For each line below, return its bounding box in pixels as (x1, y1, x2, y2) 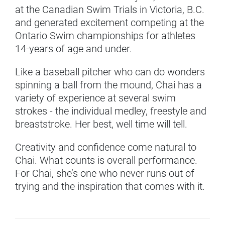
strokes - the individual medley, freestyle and (15, 105, 206, 118)
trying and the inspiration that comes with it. (15, 180, 205, 193)
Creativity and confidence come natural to (15, 141, 196, 154)
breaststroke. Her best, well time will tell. (15, 118, 187, 131)
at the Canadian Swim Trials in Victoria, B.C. (15, 4, 204, 16)
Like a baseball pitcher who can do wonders (15, 66, 205, 78)
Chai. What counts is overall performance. (15, 154, 197, 167)
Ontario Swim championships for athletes (15, 30, 195, 42)
